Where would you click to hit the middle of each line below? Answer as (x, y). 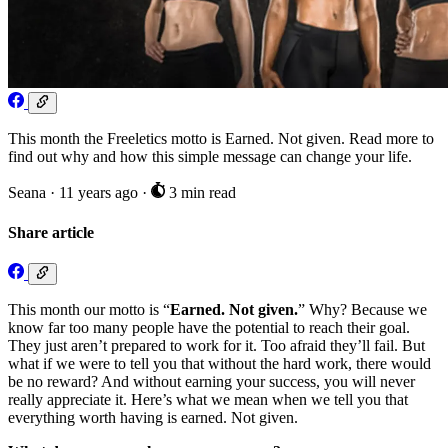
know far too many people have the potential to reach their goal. (209, 328)
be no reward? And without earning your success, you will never (211, 382)
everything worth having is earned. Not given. (153, 418)
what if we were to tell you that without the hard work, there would (219, 364)
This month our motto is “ (89, 310)
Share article (51, 232)
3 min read (200, 193)
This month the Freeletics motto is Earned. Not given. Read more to (221, 139)
